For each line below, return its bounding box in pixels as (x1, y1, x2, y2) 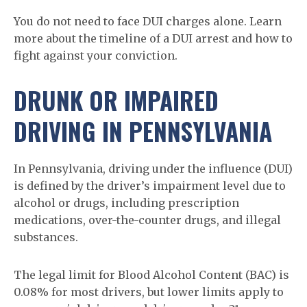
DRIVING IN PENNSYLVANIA (14, 113, 272, 149)
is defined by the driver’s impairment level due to (14, 179, 286, 193)
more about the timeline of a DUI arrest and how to (14, 32, 293, 45)
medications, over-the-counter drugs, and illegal (14, 213, 281, 227)
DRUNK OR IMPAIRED (14, 82, 219, 118)
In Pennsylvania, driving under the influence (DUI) (14, 162, 293, 175)
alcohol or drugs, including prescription (14, 196, 239, 210)
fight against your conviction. (14, 49, 177, 62)
